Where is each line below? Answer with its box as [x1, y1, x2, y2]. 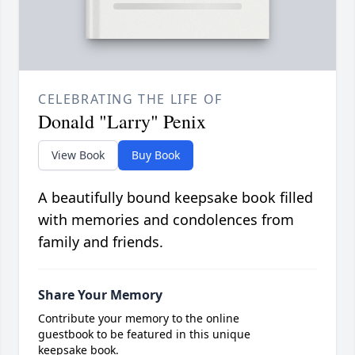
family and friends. [38, 232, 163, 252]
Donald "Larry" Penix [38, 109, 206, 135]
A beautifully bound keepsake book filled [38, 188, 313, 208]
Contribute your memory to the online [38, 311, 239, 326]
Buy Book [132, 147, 180, 163]
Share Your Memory [38, 286, 162, 304]
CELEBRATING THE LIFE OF [38, 90, 223, 109]
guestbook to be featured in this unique [38, 326, 250, 342]
